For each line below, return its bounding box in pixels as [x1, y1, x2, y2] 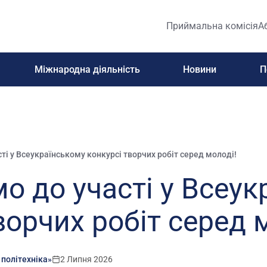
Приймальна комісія [166, 20, 259, 32]
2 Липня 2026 [60, 254, 113, 264]
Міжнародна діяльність [34, 63, 140, 75]
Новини [183, 63, 217, 75]
